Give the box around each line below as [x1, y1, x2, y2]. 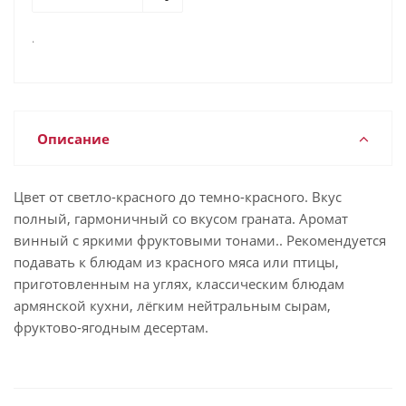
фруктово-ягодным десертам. [14, 318, 208, 336]
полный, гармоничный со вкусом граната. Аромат [14, 209, 348, 227]
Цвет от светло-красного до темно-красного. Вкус [14, 188, 342, 206]
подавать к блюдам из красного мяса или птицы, [14, 253, 339, 271]
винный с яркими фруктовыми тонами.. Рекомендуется [14, 231, 386, 249]
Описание [37, 130, 110, 148]
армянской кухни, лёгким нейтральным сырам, [14, 296, 331, 314]
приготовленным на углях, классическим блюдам [14, 275, 344, 293]
